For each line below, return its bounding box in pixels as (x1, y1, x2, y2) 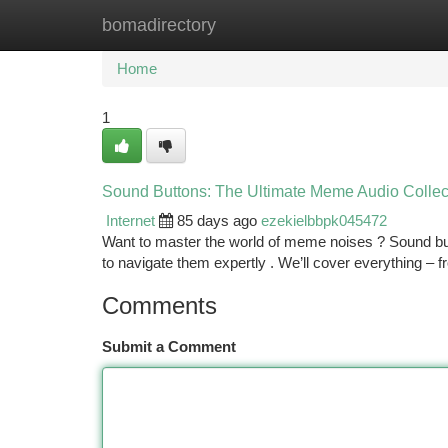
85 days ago (177, 212, 257, 229)
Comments (102, 292, 217, 319)
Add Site (345, 16, 400, 33)
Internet (106, 212, 155, 229)
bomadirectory (102, 15, 216, 35)
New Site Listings (202, 16, 315, 33)
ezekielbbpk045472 (261, 212, 387, 229)
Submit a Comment (102, 338, 236, 355)
